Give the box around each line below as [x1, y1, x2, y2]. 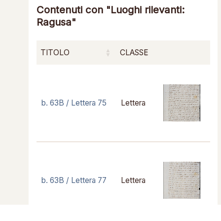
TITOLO [40, 47, 70, 57]
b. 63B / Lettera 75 [41, 98, 107, 108]
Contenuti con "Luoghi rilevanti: [36, 3, 184, 16]
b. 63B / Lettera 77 [41, 175, 107, 185]
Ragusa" [36, 15, 76, 28]
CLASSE [119, 47, 148, 57]
